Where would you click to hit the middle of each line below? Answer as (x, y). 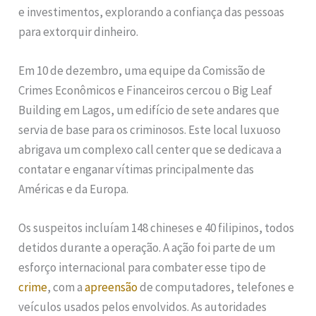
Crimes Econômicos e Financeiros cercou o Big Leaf (146, 91)
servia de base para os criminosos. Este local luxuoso (150, 130)
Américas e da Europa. (74, 189)
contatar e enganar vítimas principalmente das (136, 170)
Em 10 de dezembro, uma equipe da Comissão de (142, 71)
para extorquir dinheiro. (79, 32)
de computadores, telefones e (216, 287)
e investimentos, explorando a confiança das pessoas (152, 12)
